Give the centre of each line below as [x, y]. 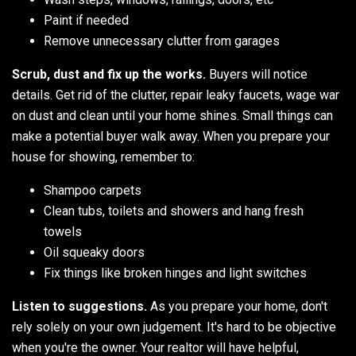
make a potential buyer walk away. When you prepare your [171, 136]
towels [63, 231]
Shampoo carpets [93, 190]
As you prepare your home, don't [237, 306]
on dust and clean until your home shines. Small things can [172, 115]
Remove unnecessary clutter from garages [162, 41]
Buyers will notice [257, 74]
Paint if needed [86, 20]
